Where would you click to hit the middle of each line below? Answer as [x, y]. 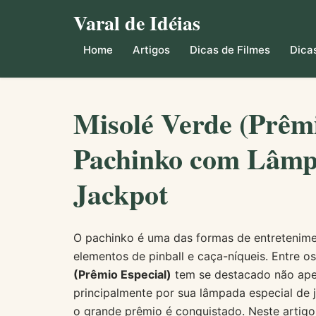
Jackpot [121, 194]
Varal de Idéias [137, 23]
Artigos [151, 50]
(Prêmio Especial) [122, 274]
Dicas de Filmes [230, 50]
